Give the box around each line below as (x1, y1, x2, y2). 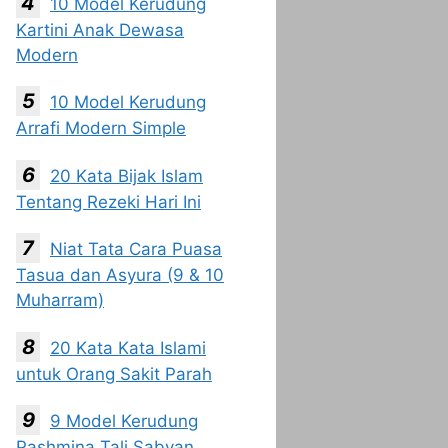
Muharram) (16, 290, 104, 310)
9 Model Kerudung (50, 411, 198, 431)
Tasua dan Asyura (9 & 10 (16, 265, 224, 285)
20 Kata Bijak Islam (50, 165, 203, 186)
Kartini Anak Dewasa (16, 19, 184, 40)
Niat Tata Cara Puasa (50, 239, 222, 259)
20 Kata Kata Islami (50, 337, 206, 358)
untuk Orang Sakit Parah (16, 363, 212, 384)
